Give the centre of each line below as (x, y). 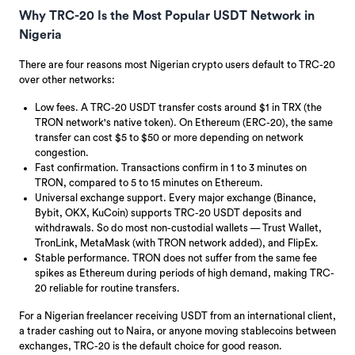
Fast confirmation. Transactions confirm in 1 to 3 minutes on (171, 167)
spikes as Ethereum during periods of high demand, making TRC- (185, 273)
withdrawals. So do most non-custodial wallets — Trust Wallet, (178, 227)
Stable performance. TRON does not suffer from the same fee (176, 258)
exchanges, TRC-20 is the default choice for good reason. (151, 345)
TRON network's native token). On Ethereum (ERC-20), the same (184, 122)
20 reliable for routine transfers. (107, 288)
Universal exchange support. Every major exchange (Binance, (176, 197)
